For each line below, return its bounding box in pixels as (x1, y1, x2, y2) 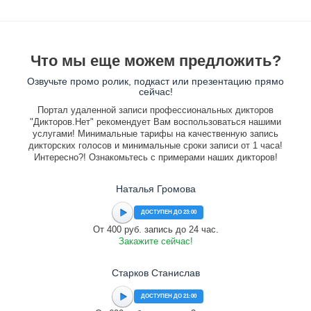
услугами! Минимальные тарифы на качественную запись (33, 128, 278, 139)
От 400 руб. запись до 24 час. (92, 224, 219, 235)
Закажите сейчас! (118, 236, 193, 246)
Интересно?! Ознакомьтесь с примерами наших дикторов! (33, 152, 278, 162)
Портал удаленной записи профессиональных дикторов (37, 105, 274, 115)
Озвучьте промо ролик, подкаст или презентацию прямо (27, 76, 284, 87)
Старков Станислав (111, 267, 200, 278)
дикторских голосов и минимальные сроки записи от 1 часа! (28, 140, 283, 151)
